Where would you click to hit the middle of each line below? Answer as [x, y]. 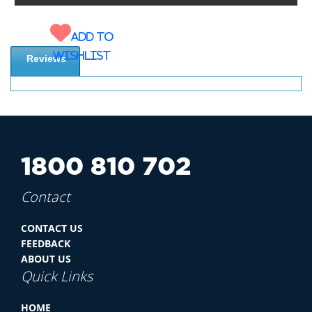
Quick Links [57, 276]
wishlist [82, 55]
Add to [93, 36]
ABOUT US [46, 258]
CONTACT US [52, 228]
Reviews [46, 58]
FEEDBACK [46, 243]
